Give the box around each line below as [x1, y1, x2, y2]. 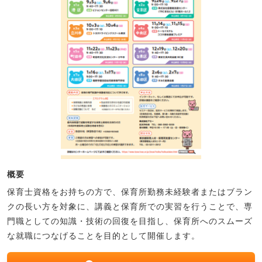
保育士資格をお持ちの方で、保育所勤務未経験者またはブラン [7, 187, 253, 196]
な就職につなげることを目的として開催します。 [7, 230, 200, 240]
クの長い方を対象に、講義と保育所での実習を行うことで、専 [7, 201, 253, 211]
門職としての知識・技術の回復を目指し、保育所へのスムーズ [7, 216, 253, 226]
